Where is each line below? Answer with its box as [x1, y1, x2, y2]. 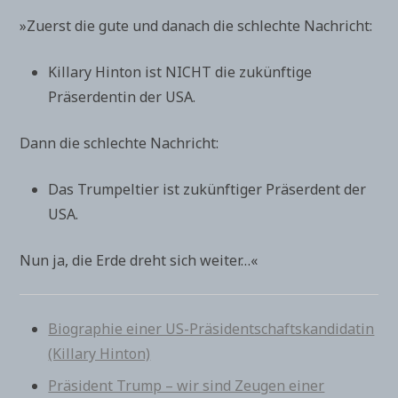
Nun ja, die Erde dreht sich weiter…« [20, 251, 259, 270]
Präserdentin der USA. [48, 87, 196, 107]
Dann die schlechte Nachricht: [20, 133, 219, 153]
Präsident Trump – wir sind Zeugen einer [48, 376, 325, 395]
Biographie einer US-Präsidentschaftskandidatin [48, 319, 375, 338]
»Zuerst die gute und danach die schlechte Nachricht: [20, 16, 373, 36]
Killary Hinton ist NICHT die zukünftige [48, 62, 313, 82]
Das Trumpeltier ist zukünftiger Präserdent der [48, 179, 367, 199]
